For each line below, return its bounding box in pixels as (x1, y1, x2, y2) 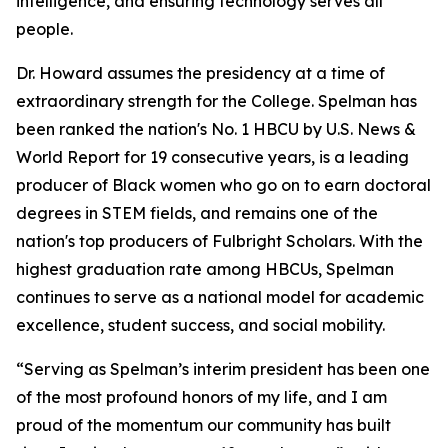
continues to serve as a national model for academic (16, 287, 424, 307)
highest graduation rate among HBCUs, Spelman (16, 259, 394, 279)
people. (16, 19, 73, 39)
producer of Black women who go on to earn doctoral (16, 175, 431, 195)
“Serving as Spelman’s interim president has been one (16, 359, 430, 379)
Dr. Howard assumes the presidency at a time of (16, 63, 385, 83)
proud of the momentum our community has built (16, 415, 391, 435)
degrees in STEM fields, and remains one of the (16, 203, 378, 223)
